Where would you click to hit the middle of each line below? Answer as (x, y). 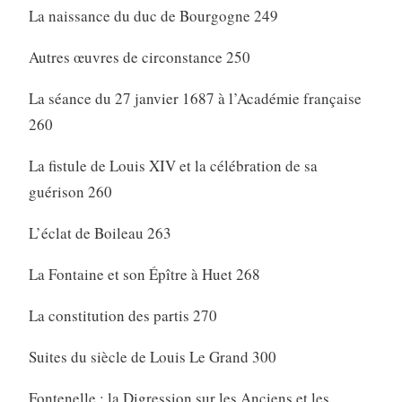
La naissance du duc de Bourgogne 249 (153, 16)
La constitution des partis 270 (122, 316)
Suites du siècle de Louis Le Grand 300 (152, 357)
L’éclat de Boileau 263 (100, 233)
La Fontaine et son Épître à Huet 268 (144, 275)
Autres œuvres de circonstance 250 (139, 57)
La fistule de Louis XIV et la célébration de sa (173, 166)
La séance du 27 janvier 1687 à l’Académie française (195, 99)
